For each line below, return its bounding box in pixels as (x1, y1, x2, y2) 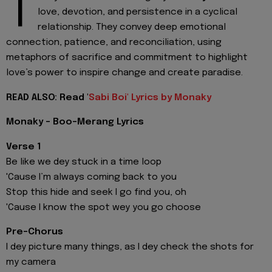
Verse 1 (6, 141, 41, 152)
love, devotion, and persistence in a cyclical (38, 7, 237, 18)
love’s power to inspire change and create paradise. (6, 68, 243, 78)
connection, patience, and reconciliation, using (6, 38, 222, 48)
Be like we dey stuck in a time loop (6, 157, 161, 167)
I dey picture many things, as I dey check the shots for (6, 242, 254, 252)
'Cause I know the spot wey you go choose (6, 202, 201, 212)
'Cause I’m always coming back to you (6, 172, 177, 182)
